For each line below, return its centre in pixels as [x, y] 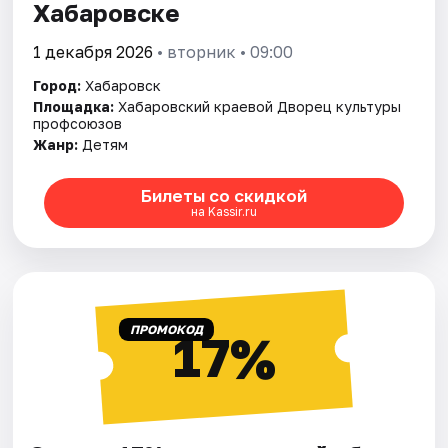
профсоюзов [78, 123]
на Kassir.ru [223, 212]
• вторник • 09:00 [223, 51]
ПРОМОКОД [166, 329]
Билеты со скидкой [223, 196]
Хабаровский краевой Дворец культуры [260, 106]
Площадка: [74, 106]
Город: [57, 85]
